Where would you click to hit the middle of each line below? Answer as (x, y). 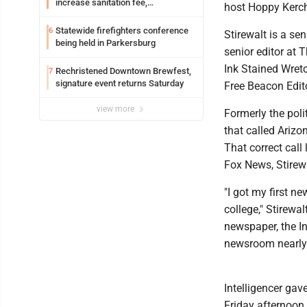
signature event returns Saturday (120, 83)
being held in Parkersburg (106, 42)
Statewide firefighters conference (122, 30)
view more (116, 109)
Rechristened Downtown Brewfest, (123, 71)
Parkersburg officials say (105, 14)
